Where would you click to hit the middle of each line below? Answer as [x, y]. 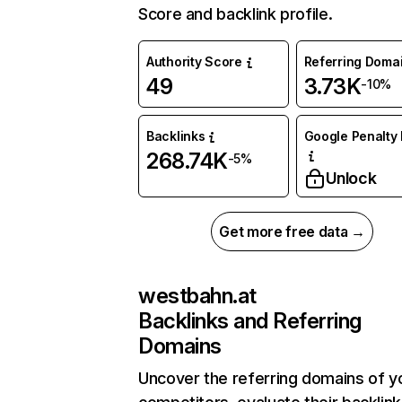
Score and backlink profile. [236, 14]
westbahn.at [197, 296]
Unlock [351, 179]
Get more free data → [292, 232]
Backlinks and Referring [250, 321]
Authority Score [194, 62]
